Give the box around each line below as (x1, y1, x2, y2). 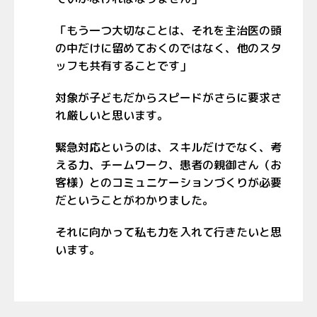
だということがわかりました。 (55, 192, 214, 208)
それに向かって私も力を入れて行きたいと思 (55, 224, 282, 240)
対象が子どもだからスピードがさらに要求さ (55, 90, 282, 105)
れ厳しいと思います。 (55, 108, 168, 123)
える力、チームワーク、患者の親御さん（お (55, 157, 282, 173)
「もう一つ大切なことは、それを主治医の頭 (55, 23, 282, 38)
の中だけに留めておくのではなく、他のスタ (55, 40, 282, 56)
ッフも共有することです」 (55, 58, 191, 74)
